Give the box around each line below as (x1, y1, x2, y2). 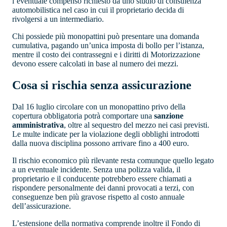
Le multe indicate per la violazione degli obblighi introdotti (12, 129, 199, 138)
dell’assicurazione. (12, 201, 71, 210)
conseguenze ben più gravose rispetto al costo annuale (12, 192, 184, 201)
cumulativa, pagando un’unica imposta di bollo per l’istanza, (12, 41, 204, 50)
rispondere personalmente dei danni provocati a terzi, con (12, 183, 194, 192)
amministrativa (12, 120, 64, 129)
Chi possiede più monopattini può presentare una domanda (12, 31, 199, 41)
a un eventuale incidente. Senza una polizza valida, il (12, 165, 180, 174)
